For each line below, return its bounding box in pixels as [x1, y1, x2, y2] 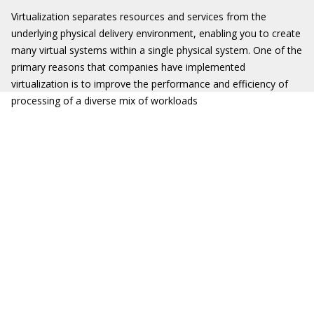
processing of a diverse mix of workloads [11, 94, 198, 107]
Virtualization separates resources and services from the [11, 10, 266, 23]
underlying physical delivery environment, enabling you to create [11, 27, 301, 40]
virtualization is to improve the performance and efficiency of [11, 77, 288, 90]
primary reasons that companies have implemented [11, 60, 245, 74]
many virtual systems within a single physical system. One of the [11, 43, 302, 57]
